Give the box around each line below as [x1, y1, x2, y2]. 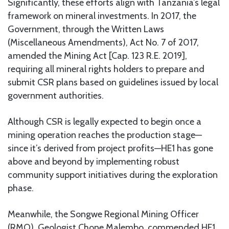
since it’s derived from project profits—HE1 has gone [8, 143, 213, 154]
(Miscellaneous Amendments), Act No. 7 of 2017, [8, 37, 199, 49]
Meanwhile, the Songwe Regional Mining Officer [8, 209, 199, 220]
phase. [8, 182, 34, 194]
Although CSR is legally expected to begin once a [8, 116, 201, 128]
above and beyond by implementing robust [8, 156, 179, 168]
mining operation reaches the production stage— [8, 129, 202, 141]
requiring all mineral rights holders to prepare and [8, 63, 204, 75]
